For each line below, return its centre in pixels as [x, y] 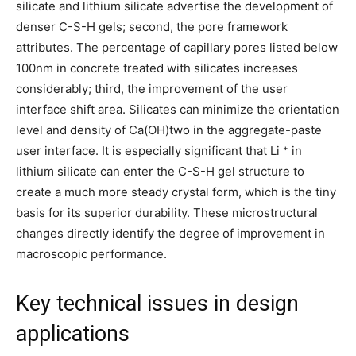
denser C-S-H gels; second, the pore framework [152, 26]
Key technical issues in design [157, 303]
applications [73, 333]
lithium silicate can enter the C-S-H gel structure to [160, 171]
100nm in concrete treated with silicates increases [157, 68]
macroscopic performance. [91, 253]
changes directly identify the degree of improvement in [170, 233]
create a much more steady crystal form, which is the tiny [176, 192]
